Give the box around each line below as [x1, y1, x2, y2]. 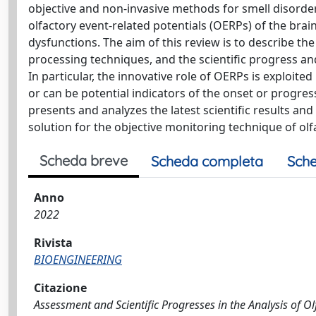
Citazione [34, 280, 87, 296]
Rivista [34, 235, 73, 250]
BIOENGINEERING [34, 252, 122, 267]
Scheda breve [39, 152, 128, 169]
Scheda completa [151, 152, 263, 170]
